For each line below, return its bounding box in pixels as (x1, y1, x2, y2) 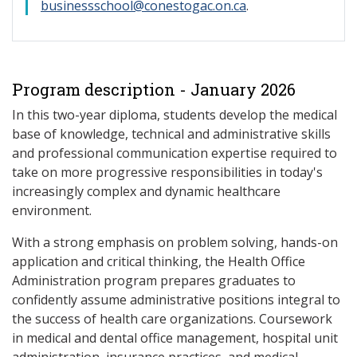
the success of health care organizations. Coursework (12, 310, 332, 328)
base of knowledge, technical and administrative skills (12, 125, 331, 143)
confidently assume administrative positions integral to (12, 291, 340, 308)
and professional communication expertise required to (12, 144, 337, 162)
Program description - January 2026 (12, 79, 296, 100)
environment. (12, 202, 92, 219)
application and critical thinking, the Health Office (12, 253, 305, 270)
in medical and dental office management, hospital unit (12, 329, 338, 347)
